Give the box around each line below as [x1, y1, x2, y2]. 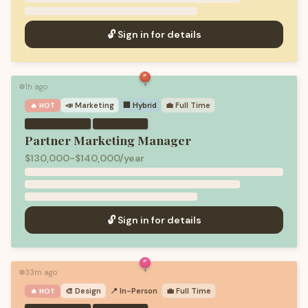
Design [75, 286, 102, 296]
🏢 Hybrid [123, 100, 157, 110]
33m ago [25, 267, 57, 277]
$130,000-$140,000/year [25, 152, 144, 164]
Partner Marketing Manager [25, 132, 191, 148]
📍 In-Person [110, 286, 158, 296]
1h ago [25, 82, 47, 91]
